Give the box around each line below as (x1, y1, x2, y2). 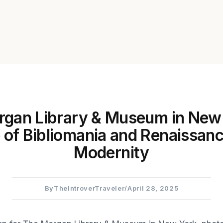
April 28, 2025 (127, 184, 179, 193)
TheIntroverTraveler (54, 184, 125, 193)
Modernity (74, 142, 149, 162)
